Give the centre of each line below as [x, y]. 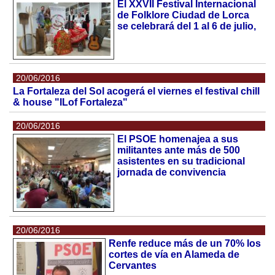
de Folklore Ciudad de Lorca [184, 15]
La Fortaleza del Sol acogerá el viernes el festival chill [137, 91]
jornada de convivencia [172, 172]
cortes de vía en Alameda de [174, 255]
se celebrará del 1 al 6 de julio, [187, 26]
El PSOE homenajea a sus [178, 139]
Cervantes [133, 266]
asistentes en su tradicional [181, 161]
